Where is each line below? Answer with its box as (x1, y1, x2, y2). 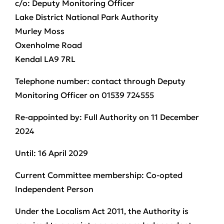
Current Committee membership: (15, 170, 144, 180)
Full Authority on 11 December (82, 112, 199, 122)
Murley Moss (15, 26, 64, 36)
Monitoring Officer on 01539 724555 (15, 90, 154, 100)
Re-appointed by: (15, 112, 82, 122)
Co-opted (144, 170, 182, 180)
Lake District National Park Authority (15, 12, 158, 22)
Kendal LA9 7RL (15, 54, 75, 64)
